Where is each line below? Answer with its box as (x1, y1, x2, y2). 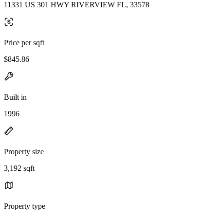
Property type (4, 201, 45, 210)
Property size (4, 147, 44, 156)
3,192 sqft (4, 163, 35, 172)
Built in (4, 92, 27, 101)
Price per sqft (4, 38, 44, 47)
